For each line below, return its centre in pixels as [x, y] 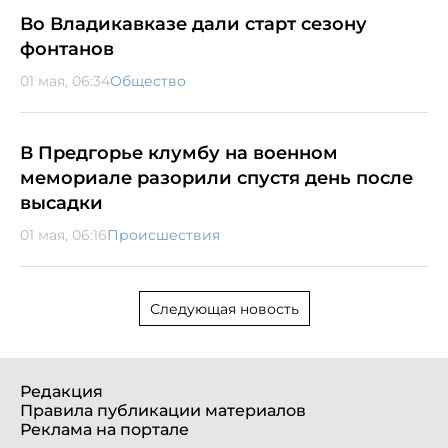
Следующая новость [224, 308]
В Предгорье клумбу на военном [179, 152]
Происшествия [163, 234]
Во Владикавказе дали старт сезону [193, 23]
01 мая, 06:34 [65, 80]
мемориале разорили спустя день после [216, 177]
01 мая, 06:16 [63, 234]
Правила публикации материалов [163, 410]
